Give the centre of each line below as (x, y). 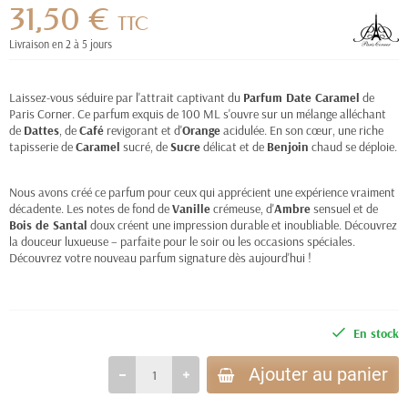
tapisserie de (42, 147)
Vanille (191, 209)
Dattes (41, 130)
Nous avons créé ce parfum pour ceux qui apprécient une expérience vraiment (202, 192)
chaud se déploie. (353, 147)
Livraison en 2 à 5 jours (61, 44)
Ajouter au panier (318, 375)
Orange (201, 130)
